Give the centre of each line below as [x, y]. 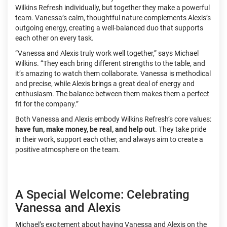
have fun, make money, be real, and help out [85, 129]
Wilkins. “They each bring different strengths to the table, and [110, 63]
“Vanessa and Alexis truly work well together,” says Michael [107, 53]
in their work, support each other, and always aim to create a [109, 139]
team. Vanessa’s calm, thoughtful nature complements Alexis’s [113, 17]
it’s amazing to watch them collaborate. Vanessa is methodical [113, 73]
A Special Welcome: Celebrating [102, 194]
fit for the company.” [47, 104]
